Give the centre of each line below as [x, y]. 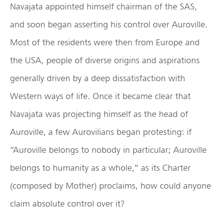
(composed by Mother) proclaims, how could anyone [111, 186]
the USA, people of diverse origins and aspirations [105, 60]
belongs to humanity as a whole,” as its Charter [100, 168]
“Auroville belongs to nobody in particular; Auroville [108, 150]
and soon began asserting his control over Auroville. [109, 24]
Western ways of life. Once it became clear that [100, 96]
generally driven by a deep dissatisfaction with [98, 78]
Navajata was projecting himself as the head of [99, 114]
